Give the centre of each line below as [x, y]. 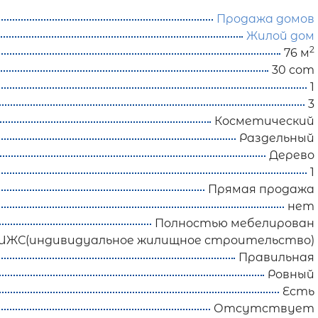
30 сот [293, 70]
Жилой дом [280, 36]
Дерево [291, 155]
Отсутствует [264, 309]
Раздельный [276, 138]
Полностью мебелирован [234, 224]
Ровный [291, 275]
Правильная [276, 258]
